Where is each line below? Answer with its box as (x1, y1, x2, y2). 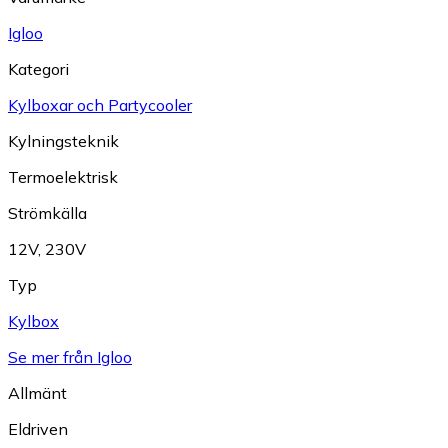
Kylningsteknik (8, 131, 119, 152)
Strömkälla (8, 203, 87, 224)
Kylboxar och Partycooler (8, 95, 192, 116)
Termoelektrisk (8, 167, 118, 188)
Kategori (8, 59, 69, 80)
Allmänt (8, 383, 67, 404)
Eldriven (8, 419, 68, 440)
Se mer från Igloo (8, 347, 132, 368)
